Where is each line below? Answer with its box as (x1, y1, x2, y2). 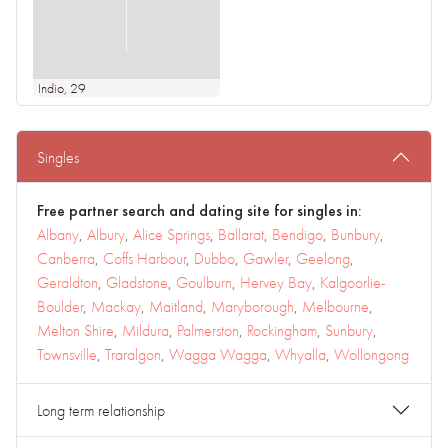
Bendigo (272, 224, 323, 245)
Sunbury (325, 320, 373, 341)
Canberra (37, 248, 95, 269)
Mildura (122, 320, 169, 341)
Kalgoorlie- (320, 272, 386, 293)
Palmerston (177, 320, 239, 341)
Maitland (149, 296, 203, 317)
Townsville (37, 344, 97, 365)
